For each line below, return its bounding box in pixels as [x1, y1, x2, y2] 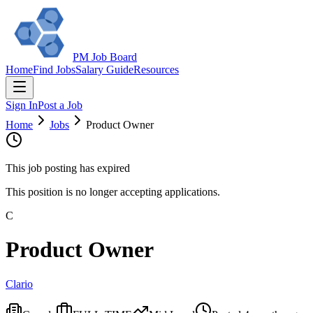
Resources [133, 64, 179, 75]
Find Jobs [33, 64, 75, 75]
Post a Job [38, 99, 82, 111]
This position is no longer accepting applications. [6, 186, 220, 198]
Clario [6, 277, 33, 290]
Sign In [6, 99, 38, 111]
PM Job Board [73, 51, 137, 63]
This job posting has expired [6, 162, 130, 174]
